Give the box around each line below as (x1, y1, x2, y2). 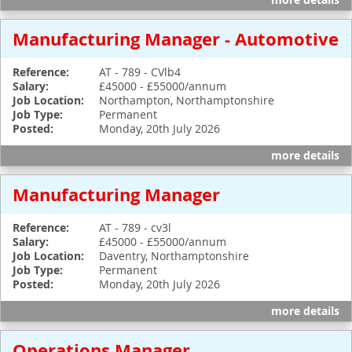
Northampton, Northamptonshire (99, 93, 274, 108)
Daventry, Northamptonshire (99, 248, 249, 263)
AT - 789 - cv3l (99, 220, 171, 235)
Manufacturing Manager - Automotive (13, 27, 339, 51)
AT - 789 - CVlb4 (99, 64, 181, 79)
